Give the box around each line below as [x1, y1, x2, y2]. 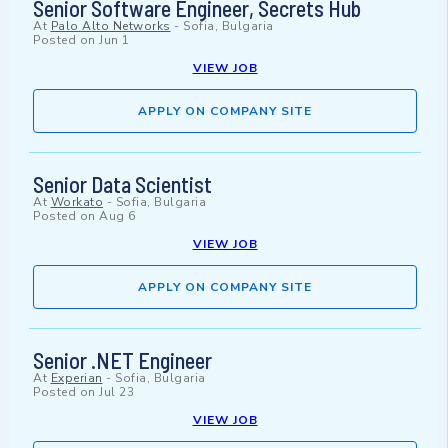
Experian [50, 370, 103, 387]
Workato [50, 194, 103, 211]
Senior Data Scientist [33, 171, 212, 198]
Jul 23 [99, 384, 134, 401]
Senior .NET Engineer [33, 347, 212, 374]
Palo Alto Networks [50, 18, 171, 35]
